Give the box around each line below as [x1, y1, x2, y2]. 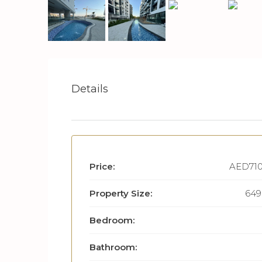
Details [71, 82, 108, 95]
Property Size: [89, 187, 152, 199]
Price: [89, 160, 115, 172]
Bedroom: [89, 214, 135, 226]
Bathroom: [89, 241, 137, 253]
